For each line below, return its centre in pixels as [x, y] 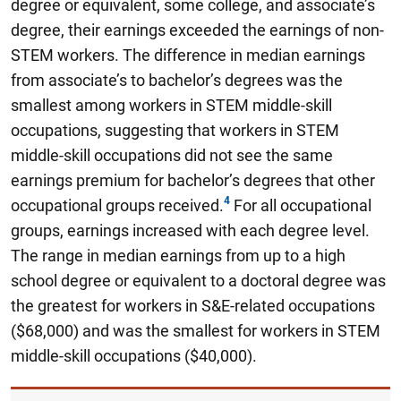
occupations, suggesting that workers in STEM [175, 130]
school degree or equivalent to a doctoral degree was [198, 280]
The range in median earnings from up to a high [178, 255]
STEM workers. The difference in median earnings [188, 55]
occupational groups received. [117, 205]
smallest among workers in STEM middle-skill [171, 105]
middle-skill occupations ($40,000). [134, 355]
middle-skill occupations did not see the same [172, 155]
